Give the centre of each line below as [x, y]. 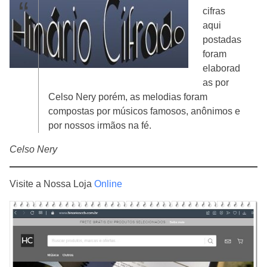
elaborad [221, 68]
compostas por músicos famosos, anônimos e [144, 111]
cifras [214, 11]
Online [108, 184]
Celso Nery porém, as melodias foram [128, 97]
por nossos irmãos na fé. [100, 125]
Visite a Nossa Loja [52, 184]
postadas [222, 39]
